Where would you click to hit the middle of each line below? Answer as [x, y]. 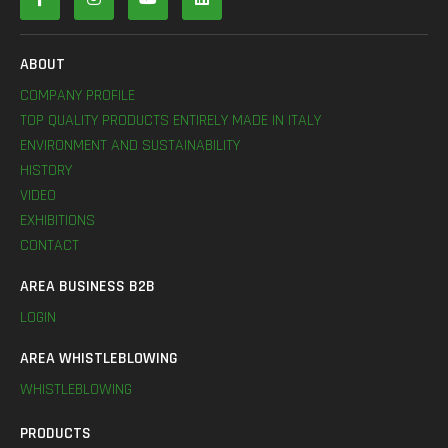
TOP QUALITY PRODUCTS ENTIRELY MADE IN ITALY [170, 120]
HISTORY [46, 170]
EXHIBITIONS [57, 220]
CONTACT [49, 245]
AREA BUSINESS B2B [87, 286]
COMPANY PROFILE [77, 95]
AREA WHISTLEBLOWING [99, 358]
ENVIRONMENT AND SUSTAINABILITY [130, 145]
